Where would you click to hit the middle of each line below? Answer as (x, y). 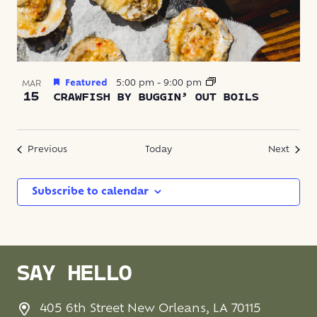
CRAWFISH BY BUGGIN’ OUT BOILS (156, 97)
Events (82, 149)
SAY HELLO (74, 275)
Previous (47, 150)
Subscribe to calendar (90, 192)
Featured (86, 83)
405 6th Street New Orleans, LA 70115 (150, 309)
